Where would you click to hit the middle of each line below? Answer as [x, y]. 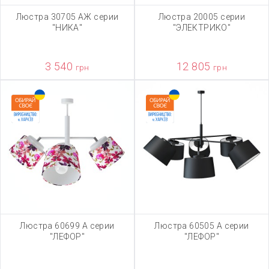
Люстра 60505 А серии [202, 226]
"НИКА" [67, 28]
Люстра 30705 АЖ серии [67, 17]
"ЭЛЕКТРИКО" [202, 28]
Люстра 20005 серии [202, 17]
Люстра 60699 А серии [67, 226]
